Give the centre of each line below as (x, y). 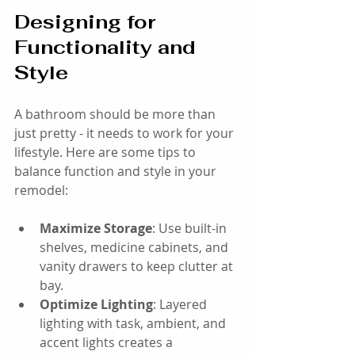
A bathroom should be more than (116, 115)
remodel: (41, 191)
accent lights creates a (108, 343)
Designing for (88, 22)
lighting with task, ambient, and (134, 324)
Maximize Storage (96, 229)
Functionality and (108, 48)
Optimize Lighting (96, 305)
